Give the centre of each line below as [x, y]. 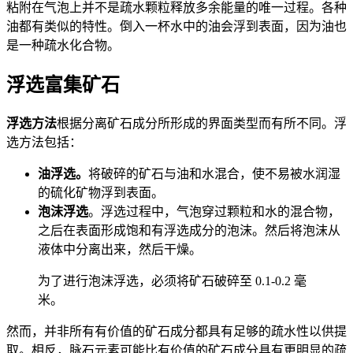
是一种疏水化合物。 [63, 45]
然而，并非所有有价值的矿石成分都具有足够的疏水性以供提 [176, 331]
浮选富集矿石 [63, 85]
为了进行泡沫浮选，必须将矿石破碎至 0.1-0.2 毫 [172, 281]
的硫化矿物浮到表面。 [101, 192]
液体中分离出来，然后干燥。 [120, 249]
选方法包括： [44, 142]
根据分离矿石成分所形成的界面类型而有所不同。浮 [202, 123]
